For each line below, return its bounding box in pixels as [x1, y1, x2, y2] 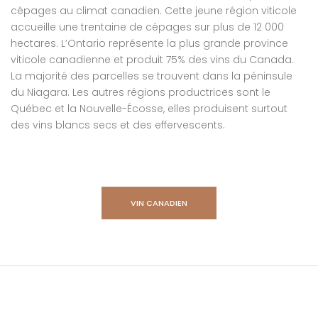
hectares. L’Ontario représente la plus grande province [11, 36, 288, 50]
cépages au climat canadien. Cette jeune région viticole [11, 4, 297, 18]
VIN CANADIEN [130, 197, 187, 209]
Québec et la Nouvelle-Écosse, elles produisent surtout [11, 102, 287, 116]
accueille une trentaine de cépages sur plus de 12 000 [11, 20, 284, 34]
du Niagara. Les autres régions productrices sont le [11, 85, 270, 99]
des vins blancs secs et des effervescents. [11, 118, 225, 132]
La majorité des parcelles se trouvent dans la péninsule [11, 69, 292, 83]
